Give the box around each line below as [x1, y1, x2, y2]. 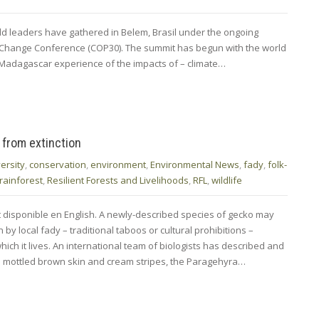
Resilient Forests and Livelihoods [47, 173, 189, 187]
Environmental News [150, 157, 239, 171]
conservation [29, 157, 86, 171]
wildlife [211, 173, 242, 187]
